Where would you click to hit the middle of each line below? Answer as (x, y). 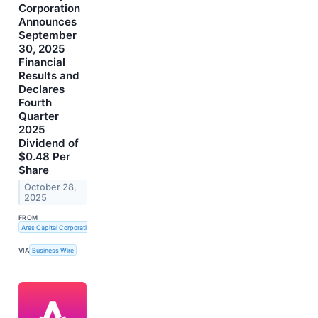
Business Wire (53, 250)
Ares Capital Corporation (57, 227)
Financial (42, 62)
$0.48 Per (44, 156)
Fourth (35, 102)
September (48, 35)
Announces (48, 21)
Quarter (39, 116)
